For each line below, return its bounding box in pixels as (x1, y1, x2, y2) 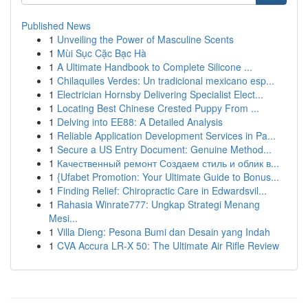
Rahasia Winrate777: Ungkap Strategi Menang (57, 197, 260, 211)
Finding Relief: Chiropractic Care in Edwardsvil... (57, 184, 267, 197)
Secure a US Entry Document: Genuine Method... (57, 142, 272, 156)
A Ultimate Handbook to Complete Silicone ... (57, 60, 252, 74)
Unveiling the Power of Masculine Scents (57, 32, 234, 46)
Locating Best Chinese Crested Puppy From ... (57, 101, 259, 115)
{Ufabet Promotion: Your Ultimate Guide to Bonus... (57, 170, 279, 184)
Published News (21, 19, 91, 32)
